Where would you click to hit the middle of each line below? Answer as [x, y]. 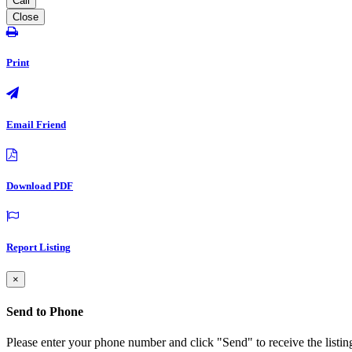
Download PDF [40, 185]
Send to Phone [45, 311]
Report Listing [38, 247]
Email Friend [36, 124]
